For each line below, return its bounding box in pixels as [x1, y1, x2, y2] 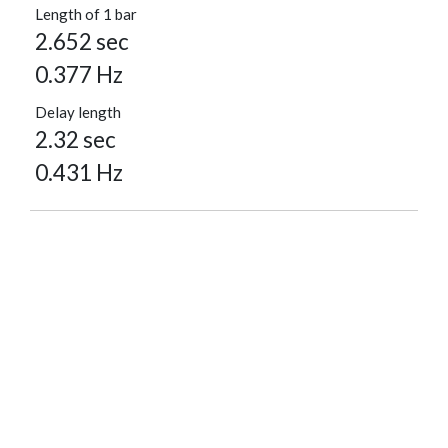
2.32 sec [35, 126, 116, 154]
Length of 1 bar [35, 5, 137, 24]
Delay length [35, 103, 121, 122]
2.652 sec [35, 28, 129, 56]
